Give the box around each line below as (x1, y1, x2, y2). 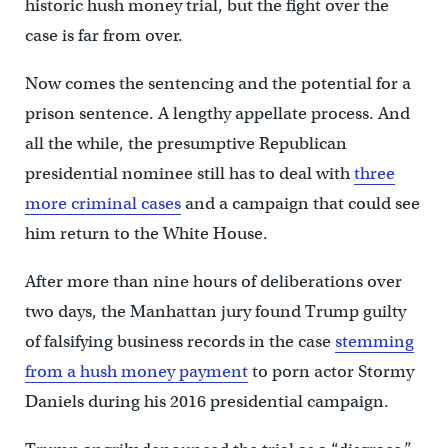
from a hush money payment (24, 361, 248, 383)
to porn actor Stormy (247, 361, 414, 383)
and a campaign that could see (180, 193, 420, 215)
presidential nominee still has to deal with (24, 163, 354, 185)
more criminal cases (24, 193, 181, 215)
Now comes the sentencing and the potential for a (24, 73, 411, 95)
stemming (334, 331, 414, 353)
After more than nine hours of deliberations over (24, 271, 402, 293)
